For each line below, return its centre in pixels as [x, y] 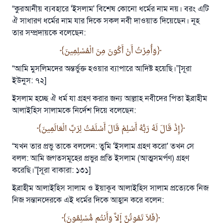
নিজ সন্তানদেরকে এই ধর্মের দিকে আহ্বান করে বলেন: [88, 200]
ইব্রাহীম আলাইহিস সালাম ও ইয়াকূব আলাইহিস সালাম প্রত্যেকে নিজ [110, 188]
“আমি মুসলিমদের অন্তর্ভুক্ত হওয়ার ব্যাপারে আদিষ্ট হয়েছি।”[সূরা [102, 69]
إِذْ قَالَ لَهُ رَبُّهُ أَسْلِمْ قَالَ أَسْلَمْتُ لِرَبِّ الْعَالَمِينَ [111, 128]
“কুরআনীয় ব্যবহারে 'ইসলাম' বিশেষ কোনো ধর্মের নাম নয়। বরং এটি [111, 9]
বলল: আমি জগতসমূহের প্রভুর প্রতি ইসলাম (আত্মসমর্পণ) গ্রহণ [101, 158]
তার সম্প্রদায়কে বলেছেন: [49, 33]
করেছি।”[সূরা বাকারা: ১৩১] [51, 170]
